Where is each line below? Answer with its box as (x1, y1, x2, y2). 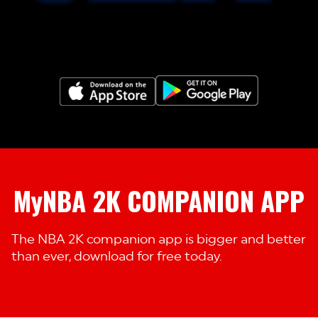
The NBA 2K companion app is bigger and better (11, 231, 306, 246)
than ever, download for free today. (11, 248, 222, 263)
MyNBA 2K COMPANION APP (13, 181, 305, 220)
